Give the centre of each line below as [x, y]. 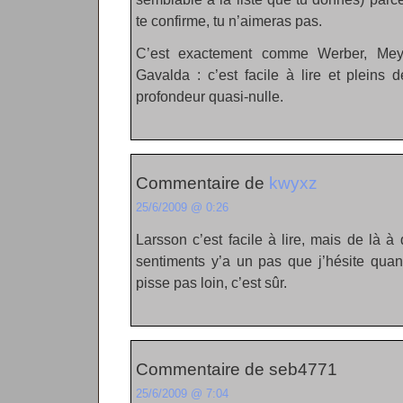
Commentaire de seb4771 [237, 369]
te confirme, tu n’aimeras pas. [229, 21]
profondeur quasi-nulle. [210, 96]
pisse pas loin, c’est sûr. [211, 282]
